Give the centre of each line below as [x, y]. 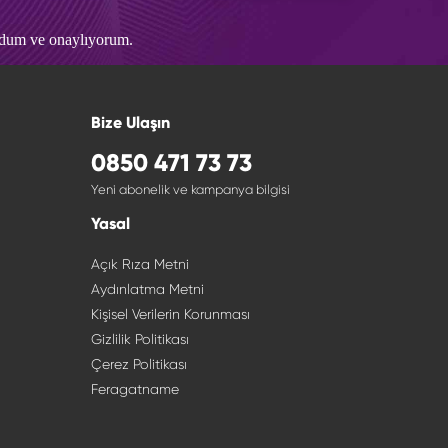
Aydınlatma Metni [147, 289]
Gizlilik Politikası [140, 339]
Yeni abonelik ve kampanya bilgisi [190, 189]
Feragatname [135, 389]
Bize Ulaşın [130, 122]
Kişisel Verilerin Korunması [170, 314]
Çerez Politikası [139, 364]
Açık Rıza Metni [140, 264]
